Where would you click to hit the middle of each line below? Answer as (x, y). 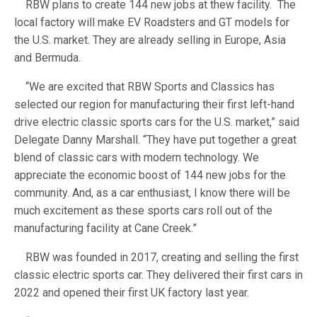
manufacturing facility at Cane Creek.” (107, 228)
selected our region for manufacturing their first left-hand (154, 104)
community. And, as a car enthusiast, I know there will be (152, 192)
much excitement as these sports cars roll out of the (143, 210)
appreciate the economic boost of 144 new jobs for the (150, 175)
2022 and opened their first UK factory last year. (133, 292)
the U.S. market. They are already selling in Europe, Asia (150, 40)
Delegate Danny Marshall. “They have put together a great (155, 139)
